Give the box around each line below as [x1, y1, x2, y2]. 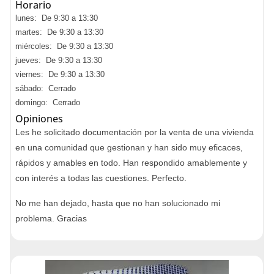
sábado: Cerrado [15, 84, 76, 93]
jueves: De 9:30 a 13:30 [15, 56, 102, 65]
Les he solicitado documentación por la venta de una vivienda [15, 127, 254, 137]
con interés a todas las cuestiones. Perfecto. [15, 173, 187, 183]
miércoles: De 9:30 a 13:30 [15, 42, 113, 51]
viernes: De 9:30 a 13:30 [15, 70, 105, 79]
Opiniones [15, 112, 63, 125]
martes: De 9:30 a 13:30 [15, 28, 103, 37]
